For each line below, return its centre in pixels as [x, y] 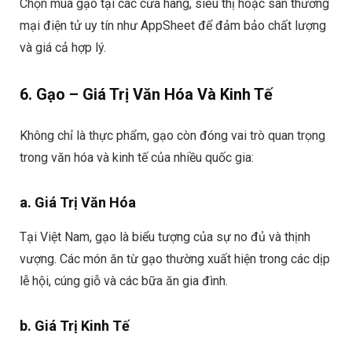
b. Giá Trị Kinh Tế [75, 326]
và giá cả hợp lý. [63, 48]
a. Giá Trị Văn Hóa [78, 203]
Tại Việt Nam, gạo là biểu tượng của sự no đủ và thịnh [165, 237]
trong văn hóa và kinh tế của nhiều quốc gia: [137, 158]
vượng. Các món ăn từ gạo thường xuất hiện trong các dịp [175, 259]
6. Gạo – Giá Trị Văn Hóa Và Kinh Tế [146, 95]
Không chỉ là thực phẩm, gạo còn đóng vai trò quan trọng [172, 136]
